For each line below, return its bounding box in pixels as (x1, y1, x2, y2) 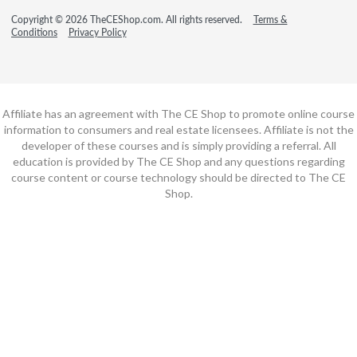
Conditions (11, 25, 57, 39)
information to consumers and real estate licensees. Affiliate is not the (3, 122, 354, 136)
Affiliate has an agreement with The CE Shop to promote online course (2, 106, 355, 120)
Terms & (253, 12, 288, 26)
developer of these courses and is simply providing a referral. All (21, 138, 336, 152)
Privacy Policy (68, 25, 127, 39)
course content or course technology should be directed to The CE (11, 170, 346, 184)
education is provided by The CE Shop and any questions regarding (12, 154, 345, 168)
